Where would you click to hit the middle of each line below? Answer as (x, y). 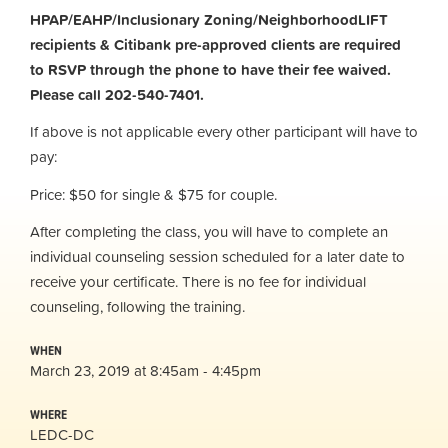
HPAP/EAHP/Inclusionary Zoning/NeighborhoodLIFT (209, 19)
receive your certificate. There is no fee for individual (198, 281)
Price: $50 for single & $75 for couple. (153, 194)
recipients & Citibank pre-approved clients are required (215, 44)
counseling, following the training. (139, 306)
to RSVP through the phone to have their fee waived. (210, 69)
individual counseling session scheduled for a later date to (217, 256)
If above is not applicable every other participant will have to (224, 131)
